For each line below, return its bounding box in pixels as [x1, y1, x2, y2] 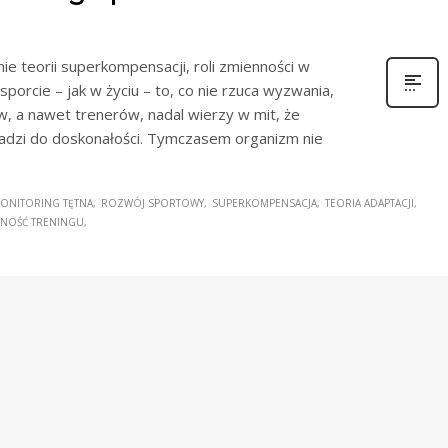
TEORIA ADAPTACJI [325, 195, 414, 210]
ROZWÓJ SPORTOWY [101, 195, 204, 210]
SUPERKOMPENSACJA [212, 195, 317, 210]
